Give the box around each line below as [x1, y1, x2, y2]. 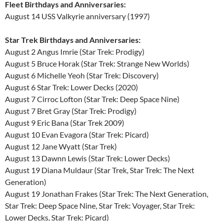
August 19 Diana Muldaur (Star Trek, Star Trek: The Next [5, 165, 194, 175]
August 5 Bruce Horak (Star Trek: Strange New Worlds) [5, 58, 189, 68]
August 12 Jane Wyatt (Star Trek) [5, 141, 117, 151]
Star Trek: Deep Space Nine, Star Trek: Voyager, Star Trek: [5, 200, 195, 210]
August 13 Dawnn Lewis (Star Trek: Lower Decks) [5, 153, 170, 163]
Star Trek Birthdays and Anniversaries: [5, 35, 141, 44]
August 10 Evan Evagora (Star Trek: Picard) [5, 129, 149, 139]
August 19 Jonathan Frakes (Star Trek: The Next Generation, [5, 188, 208, 198]
